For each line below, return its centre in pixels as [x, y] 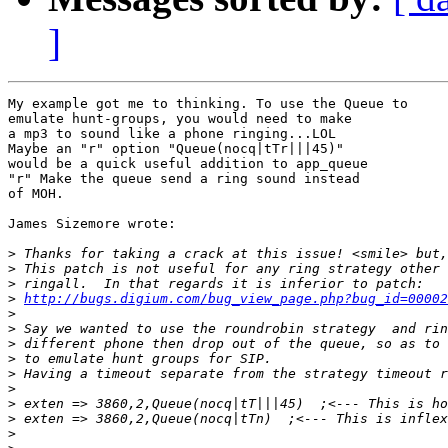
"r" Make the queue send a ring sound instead [184, 179]
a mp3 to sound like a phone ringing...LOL [172, 134]
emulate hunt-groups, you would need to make [180, 119]
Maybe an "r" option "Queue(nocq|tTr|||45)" [176, 149]
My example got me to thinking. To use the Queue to [208, 104]
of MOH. [36, 194]
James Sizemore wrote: [92, 224]
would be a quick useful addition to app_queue [188, 164]
